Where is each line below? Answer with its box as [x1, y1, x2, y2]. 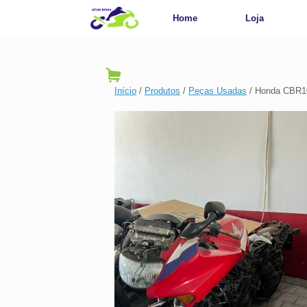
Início [114, 86, 136, 96]
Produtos [145, 86, 180, 96]
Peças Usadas [188, 86, 247, 96]
